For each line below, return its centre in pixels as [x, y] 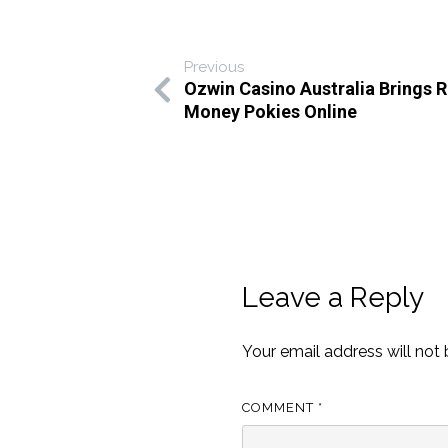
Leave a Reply [333, 298]
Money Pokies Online [270, 111]
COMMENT [280, 407]
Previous [213, 66]
